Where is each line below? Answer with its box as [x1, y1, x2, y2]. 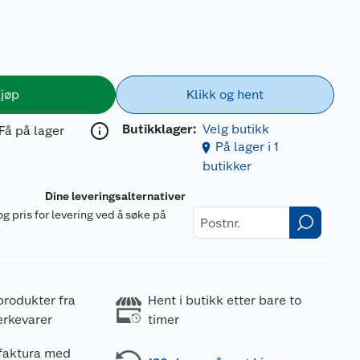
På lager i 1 [215, 139, 279, 154]
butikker [202, 158, 252, 174]
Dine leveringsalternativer [45, 190, 186, 202]
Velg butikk [202, 121, 269, 137]
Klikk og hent [186, 87, 264, 102]
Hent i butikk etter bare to [147, 292, 301, 308]
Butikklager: [121, 121, 196, 137]
